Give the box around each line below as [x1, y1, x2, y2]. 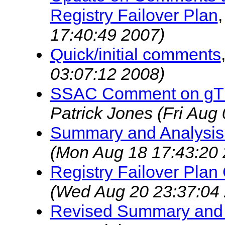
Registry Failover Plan [50, 5, 218, 25]
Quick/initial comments [50, 44, 221, 64]
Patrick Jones [50, 103, 157, 123]
